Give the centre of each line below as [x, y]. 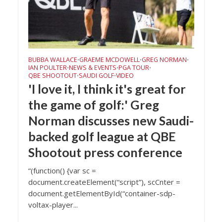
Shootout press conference [105, 152]
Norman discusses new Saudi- [111, 120]
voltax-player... [53, 204]
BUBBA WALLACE [53, 59]
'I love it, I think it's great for [107, 88]
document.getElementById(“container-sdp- [102, 193]
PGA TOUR [134, 67]
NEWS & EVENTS [92, 67]
